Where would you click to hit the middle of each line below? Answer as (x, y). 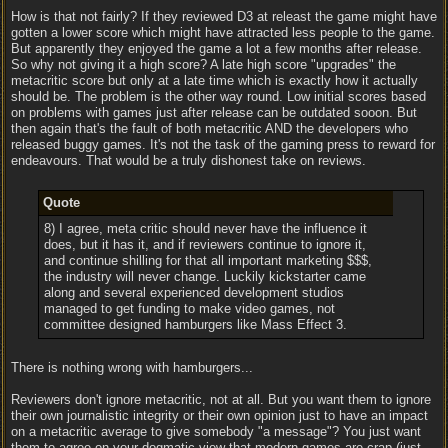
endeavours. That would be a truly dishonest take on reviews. (188, 160)
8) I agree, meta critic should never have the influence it (205, 228)
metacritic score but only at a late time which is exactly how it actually (214, 80)
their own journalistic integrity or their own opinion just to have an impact (219, 415)
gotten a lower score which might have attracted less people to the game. (223, 32)
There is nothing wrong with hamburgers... (132, 367)
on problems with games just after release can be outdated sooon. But (214, 112)
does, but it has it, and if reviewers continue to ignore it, (204, 244)
